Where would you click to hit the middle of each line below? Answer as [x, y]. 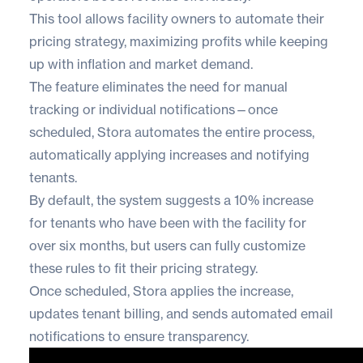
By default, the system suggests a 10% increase [171, 200]
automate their [280, 18]
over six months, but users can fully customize [167, 245]
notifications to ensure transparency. [139, 336]
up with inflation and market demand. [141, 64]
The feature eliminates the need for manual [158, 86]
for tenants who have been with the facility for [168, 222]
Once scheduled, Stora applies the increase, [161, 290]
